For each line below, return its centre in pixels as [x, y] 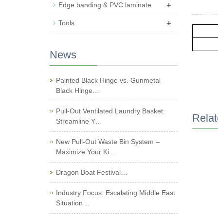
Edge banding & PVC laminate [105, 5]
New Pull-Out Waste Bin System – [108, 142]
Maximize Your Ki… [86, 152]
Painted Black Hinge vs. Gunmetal [108, 80]
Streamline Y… [79, 121]
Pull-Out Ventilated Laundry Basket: [110, 111]
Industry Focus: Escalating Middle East [116, 193]
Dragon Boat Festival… [92, 172]
